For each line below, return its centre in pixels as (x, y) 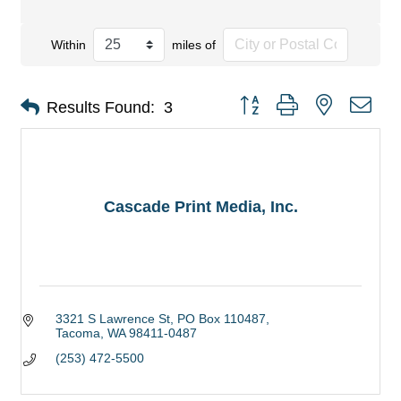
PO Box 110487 (221, 319)
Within (68, 45)
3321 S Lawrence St (112, 319)
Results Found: (101, 107)
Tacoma (77, 333)
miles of (193, 45)
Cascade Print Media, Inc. (200, 207)
